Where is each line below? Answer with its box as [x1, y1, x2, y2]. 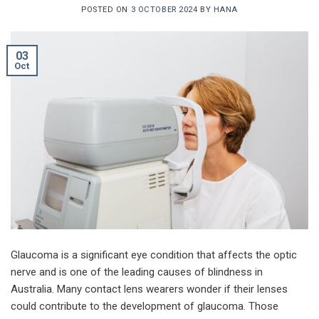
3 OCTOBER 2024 [130, 4, 198, 14]
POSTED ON [81, 4, 131, 14]
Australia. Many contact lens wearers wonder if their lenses [11, 283, 288, 296]
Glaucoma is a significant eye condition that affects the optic [11, 249, 297, 262]
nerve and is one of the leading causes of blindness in [11, 266, 263, 279]
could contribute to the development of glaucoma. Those [11, 300, 278, 313]
